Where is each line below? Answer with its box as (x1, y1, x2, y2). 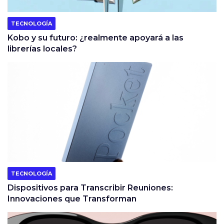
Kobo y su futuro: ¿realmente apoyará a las (7, 33, 183, 43)
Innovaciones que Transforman (7, 194, 136, 204)
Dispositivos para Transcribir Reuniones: (7, 183, 173, 193)
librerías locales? (7, 44, 77, 54)
